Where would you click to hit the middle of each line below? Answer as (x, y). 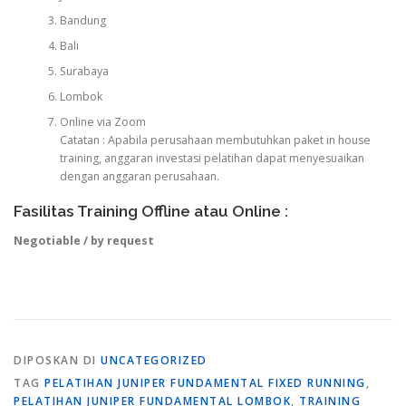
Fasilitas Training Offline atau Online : (151, 211)
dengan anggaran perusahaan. (139, 177)
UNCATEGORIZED (154, 360)
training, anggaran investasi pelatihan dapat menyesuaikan (212, 159)
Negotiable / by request (84, 240)
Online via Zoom (102, 122)
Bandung (82, 21)
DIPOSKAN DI (57, 360)
